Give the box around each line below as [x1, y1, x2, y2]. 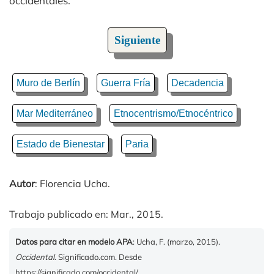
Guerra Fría [101, 77, 150, 88]
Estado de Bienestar [17, 138, 105, 149]
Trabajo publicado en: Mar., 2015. [9, 207, 163, 220]
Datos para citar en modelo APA [15, 236, 133, 246]
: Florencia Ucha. [35, 177, 110, 190]
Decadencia [171, 77, 224, 88]
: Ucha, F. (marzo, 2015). [133, 236, 220, 246]
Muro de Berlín [17, 77, 80, 88]
